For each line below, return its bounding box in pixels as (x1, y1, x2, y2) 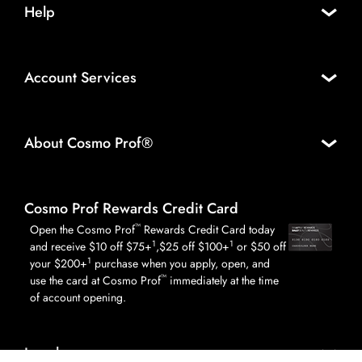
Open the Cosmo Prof (30, 221, 135, 238)
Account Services (24, 66, 137, 88)
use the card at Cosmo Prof (30, 272, 161, 289)
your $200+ (30, 255, 87, 272)
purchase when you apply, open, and (91, 255, 270, 272)
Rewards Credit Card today (141, 221, 275, 238)
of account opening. (30, 289, 126, 306)
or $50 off (234, 238, 286, 255)
